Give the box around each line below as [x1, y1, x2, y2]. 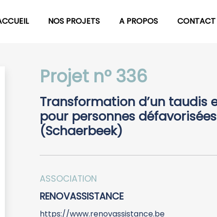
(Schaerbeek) [40, 122, 123, 139]
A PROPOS [119, 15, 158, 27]
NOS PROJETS [48, 15, 100, 27]
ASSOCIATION [40, 172, 97, 185]
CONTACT [177, 15, 216, 27]
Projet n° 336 [40, 64, 147, 88]
